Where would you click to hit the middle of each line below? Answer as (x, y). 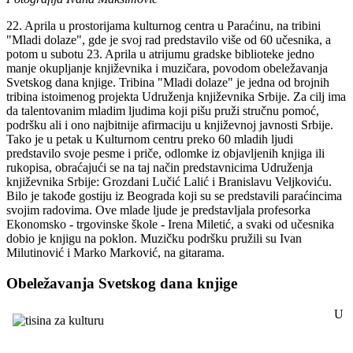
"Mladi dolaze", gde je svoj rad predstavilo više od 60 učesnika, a (169, 40)
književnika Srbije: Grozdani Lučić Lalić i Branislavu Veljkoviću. (169, 182)
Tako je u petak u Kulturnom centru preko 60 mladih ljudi (150, 139)
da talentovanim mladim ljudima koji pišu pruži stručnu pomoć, (163, 111)
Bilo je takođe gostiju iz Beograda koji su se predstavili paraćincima (174, 196)
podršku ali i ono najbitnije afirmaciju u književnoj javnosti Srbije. (170, 125)
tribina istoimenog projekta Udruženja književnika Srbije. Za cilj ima (176, 97)
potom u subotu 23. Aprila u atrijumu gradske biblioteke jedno (160, 54)
